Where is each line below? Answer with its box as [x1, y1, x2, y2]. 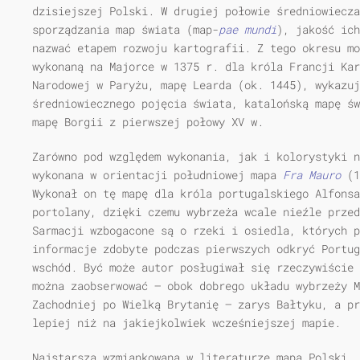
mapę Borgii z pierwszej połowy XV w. [32, 114, 264, 129]
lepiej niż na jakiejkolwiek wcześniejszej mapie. [32, 315, 341, 330]
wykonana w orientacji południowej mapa [32, 167, 283, 182]
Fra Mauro [283, 167, 341, 182]
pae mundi [219, 22, 276, 37]
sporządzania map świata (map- [32, 22, 219, 37]
